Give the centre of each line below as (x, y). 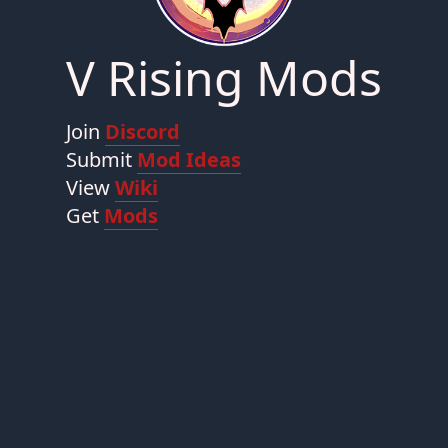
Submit (101, 159)
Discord (142, 131)
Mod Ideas (189, 159)
